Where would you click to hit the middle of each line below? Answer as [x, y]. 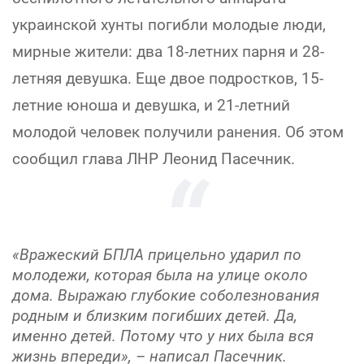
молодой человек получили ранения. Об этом [178, 132]
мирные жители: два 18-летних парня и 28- [168, 52]
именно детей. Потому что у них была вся [163, 336]
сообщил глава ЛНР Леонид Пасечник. [154, 159]
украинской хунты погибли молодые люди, [169, 25]
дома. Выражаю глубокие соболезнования [166, 295]
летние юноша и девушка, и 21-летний [151, 105]
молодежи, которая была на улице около [160, 275]
